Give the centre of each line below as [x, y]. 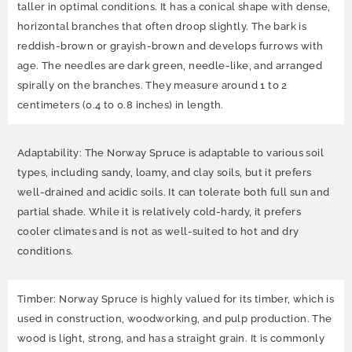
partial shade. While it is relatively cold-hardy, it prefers [159, 211]
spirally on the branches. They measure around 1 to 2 [152, 85]
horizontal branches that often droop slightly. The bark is [162, 26]
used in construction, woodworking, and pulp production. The [175, 318]
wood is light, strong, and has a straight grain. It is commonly [171, 338]
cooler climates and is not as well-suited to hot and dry [158, 231]
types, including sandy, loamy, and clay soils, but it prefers [165, 172]
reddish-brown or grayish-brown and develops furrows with [170, 46]
